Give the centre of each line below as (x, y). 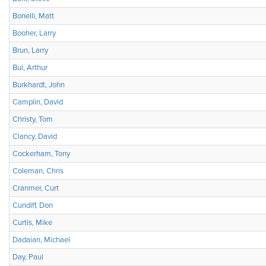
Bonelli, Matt (33, 16)
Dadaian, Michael (41, 240)
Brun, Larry (30, 50)
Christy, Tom (33, 119)
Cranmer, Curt (36, 188)
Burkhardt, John (39, 85)
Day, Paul (28, 257)
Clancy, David (35, 137)
